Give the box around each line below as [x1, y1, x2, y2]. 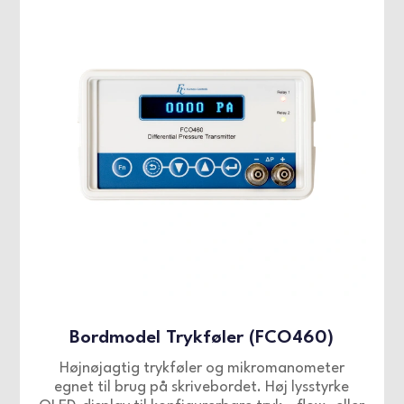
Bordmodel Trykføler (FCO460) [69, 329, 335, 348]
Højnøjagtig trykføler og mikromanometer [59, 361, 344, 377]
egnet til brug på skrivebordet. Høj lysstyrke [54, 380, 350, 396]
